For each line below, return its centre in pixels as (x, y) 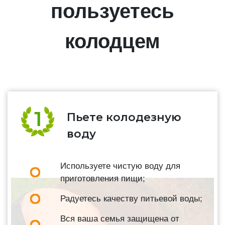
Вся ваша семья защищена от (120, 219)
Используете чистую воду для (120, 166)
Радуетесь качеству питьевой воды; (131, 199)
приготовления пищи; (103, 179)
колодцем (113, 41)
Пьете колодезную (124, 118)
